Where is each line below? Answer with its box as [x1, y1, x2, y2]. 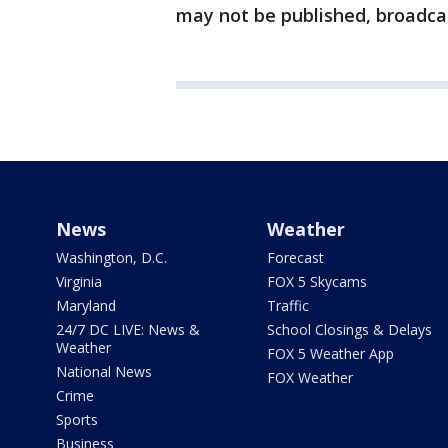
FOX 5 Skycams [266, 272, 367, 292]
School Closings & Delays [266, 320, 432, 340]
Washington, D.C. [56, 248, 167, 268]
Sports [56, 410, 98, 430]
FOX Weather [266, 368, 353, 388]
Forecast [266, 248, 324, 268]
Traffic [266, 296, 309, 316]
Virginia [56, 272, 102, 292]
